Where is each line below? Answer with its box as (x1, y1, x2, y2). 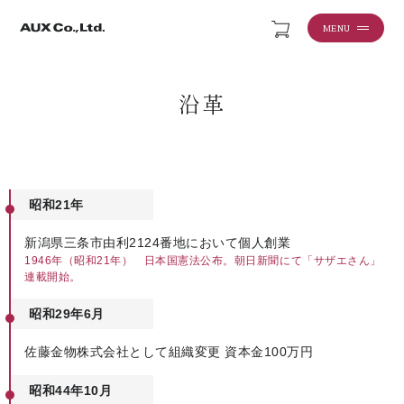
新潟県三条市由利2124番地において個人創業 (24, 235, 291, 250)
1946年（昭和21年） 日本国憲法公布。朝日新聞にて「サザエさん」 (24, 254, 381, 267)
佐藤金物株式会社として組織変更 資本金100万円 (24, 344, 314, 359)
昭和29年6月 (29, 307, 105, 321)
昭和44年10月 (29, 383, 113, 398)
